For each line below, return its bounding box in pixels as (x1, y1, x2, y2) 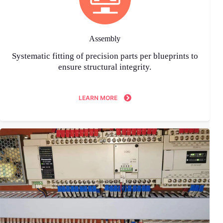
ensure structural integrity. (58, 62, 152, 72)
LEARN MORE (78, 94, 117, 102)
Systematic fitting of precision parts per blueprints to (11, 51, 198, 61)
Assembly (89, 34, 121, 43)
